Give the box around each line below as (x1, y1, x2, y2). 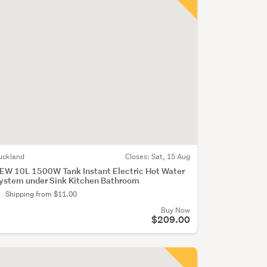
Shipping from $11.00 (5, 188, 77, 199)
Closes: (125, 151, 151, 162)
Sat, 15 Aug (151, 151, 190, 162)
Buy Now (160, 204, 190, 215)
